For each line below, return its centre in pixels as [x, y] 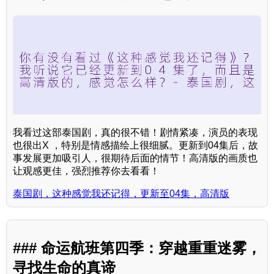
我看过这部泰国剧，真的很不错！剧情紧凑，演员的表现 [135, 132]
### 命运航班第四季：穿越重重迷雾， [137, 248]
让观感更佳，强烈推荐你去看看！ [86, 171]
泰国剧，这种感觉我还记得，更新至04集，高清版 [121, 193]
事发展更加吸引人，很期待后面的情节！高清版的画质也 [135, 158]
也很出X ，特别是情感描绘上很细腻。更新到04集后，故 [135, 145]
